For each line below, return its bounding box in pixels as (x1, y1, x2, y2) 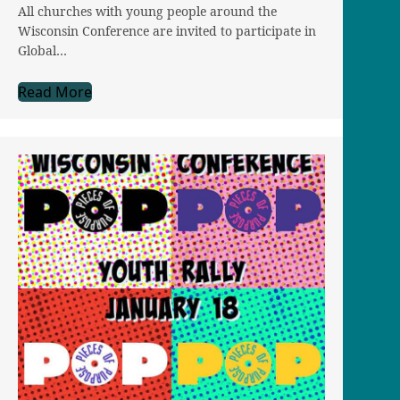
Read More (18, 82, 92, 103)
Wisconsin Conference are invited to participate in (18, 22, 316, 40)
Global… (18, 42, 67, 60)
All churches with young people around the (18, 3, 277, 21)
